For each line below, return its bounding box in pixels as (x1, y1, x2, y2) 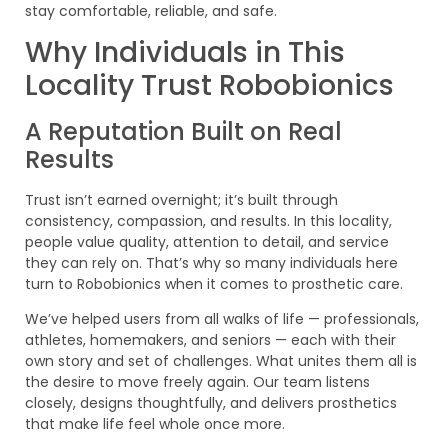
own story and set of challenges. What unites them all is (25, 351, 417, 372)
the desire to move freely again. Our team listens (25, 372, 370, 393)
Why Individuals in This (25, 33, 345, 73)
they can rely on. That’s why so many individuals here (25, 253, 398, 274)
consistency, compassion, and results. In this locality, (25, 211, 392, 232)
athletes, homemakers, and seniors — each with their (25, 330, 396, 351)
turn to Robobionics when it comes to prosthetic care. (25, 274, 403, 295)
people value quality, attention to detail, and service (25, 232, 389, 253)
